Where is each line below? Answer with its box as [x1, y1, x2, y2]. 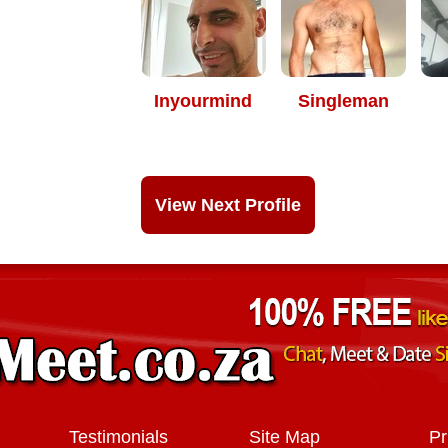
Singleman [297, 91, 389, 111]
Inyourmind [154, 91, 252, 111]
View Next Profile [155, 195, 301, 215]
